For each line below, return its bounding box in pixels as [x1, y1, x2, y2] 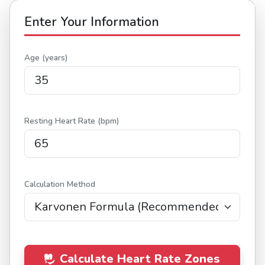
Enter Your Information [24, 12, 159, 31]
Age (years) [24, 51, 67, 63]
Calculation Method [24, 178, 95, 190]
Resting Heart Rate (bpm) [24, 115, 119, 127]
